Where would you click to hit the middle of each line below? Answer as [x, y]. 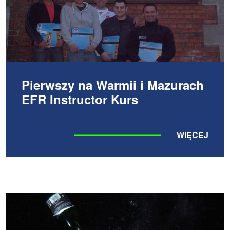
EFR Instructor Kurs [80, 99]
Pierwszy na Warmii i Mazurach [113, 85]
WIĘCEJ [193, 135]
